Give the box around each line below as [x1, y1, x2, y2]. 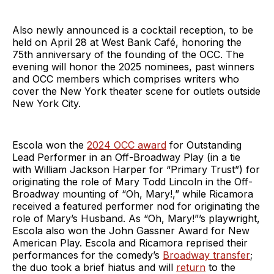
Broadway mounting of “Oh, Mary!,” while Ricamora [12, 187, 253, 200]
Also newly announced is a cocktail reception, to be [12, 23, 253, 36]
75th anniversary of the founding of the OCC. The [12, 48, 244, 61]
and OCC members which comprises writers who [12, 72, 239, 85]
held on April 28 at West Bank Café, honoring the [12, 35, 242, 48]
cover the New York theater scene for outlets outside [12, 84, 261, 97]
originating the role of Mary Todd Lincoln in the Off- [12, 175, 253, 188]
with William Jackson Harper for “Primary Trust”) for [12, 163, 260, 176]
